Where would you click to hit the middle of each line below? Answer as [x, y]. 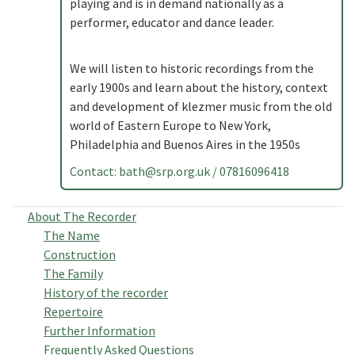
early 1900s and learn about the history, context [199, 87]
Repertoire [73, 311]
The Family [73, 273]
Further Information [99, 330]
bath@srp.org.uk [164, 171]
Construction [80, 254]
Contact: [94, 171]
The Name [72, 235]
